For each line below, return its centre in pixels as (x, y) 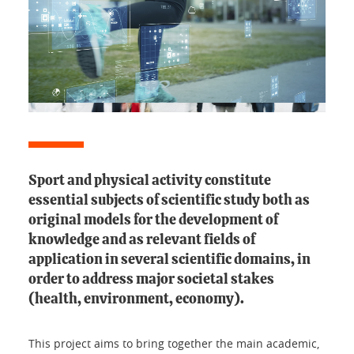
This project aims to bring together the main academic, (174, 343)
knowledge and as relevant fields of (142, 240)
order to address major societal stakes (151, 279)
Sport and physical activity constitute (150, 181)
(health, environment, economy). (136, 299)
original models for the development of (153, 220)
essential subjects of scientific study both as (169, 200)
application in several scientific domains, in (169, 260)
